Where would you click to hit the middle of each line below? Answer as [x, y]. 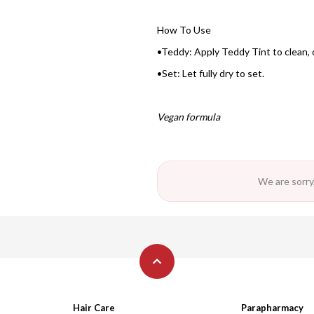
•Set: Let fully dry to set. [211, 74]
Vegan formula [189, 117]
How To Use [184, 30]
